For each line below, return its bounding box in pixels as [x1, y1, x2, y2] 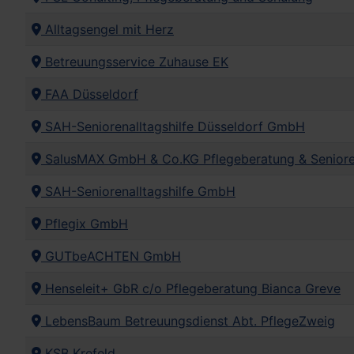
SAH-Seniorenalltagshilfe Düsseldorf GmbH [41, 119, 305, 135]
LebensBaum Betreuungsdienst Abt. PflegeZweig [41, 313, 335, 330]
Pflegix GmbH [41, 216, 128, 232]
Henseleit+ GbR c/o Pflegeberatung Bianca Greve [41, 281, 341, 297]
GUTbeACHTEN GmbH [41, 248, 181, 265]
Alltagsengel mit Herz [41, 21, 174, 38]
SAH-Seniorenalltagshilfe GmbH [41, 183, 235, 200]
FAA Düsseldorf [41, 86, 138, 103]
